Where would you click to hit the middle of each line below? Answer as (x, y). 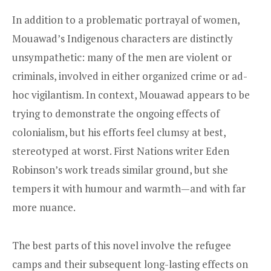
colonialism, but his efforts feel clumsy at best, (119, 132)
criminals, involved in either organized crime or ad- (130, 76)
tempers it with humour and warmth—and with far (129, 189)
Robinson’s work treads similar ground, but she (120, 170)
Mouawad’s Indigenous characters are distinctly (122, 39)
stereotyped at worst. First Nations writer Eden (121, 151)
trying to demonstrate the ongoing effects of (116, 114)
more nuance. (44, 207)
